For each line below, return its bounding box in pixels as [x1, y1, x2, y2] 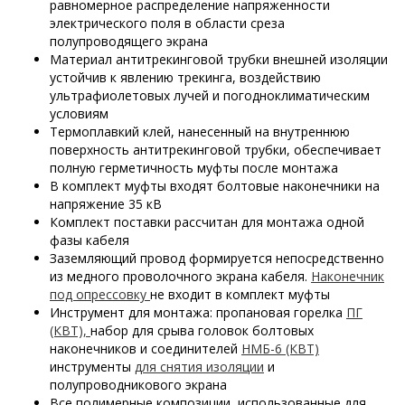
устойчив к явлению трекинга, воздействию [50, 68, 321, 86]
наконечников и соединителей [50, 339, 241, 357]
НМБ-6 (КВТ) [241, 339, 319, 357]
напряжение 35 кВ [50, 194, 162, 212]
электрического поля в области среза [50, 14, 285, 32]
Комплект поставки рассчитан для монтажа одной [50, 212, 364, 231]
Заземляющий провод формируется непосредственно [50, 249, 384, 267]
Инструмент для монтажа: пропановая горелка [50, 303, 346, 321]
